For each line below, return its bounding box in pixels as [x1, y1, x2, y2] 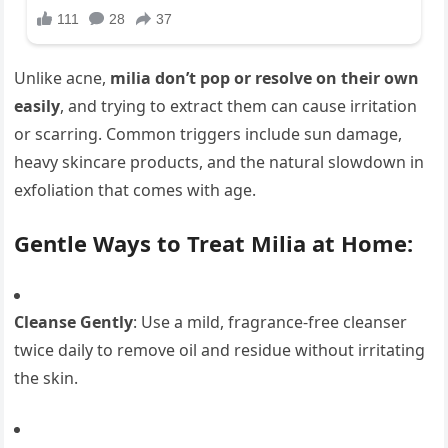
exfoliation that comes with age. [14, 179, 257, 202]
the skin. [14, 367, 79, 390]
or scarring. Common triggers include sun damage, [14, 123, 403, 146]
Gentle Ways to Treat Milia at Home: [14, 228, 414, 259]
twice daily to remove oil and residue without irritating [14, 339, 426, 362]
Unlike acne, [14, 67, 111, 90]
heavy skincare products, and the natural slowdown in [14, 151, 425, 174]
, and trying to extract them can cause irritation [60, 95, 418, 118]
